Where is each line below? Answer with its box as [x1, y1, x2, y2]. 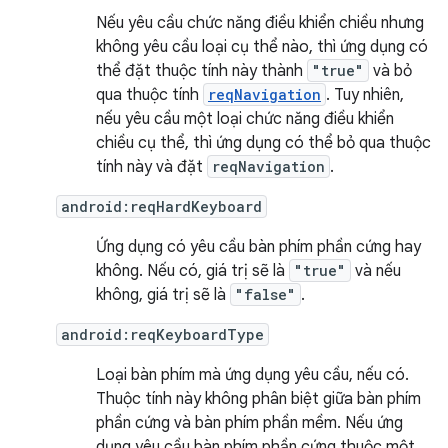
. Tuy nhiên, [326, 85, 404, 105]
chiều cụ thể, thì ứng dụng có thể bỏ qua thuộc [96, 133, 431, 153]
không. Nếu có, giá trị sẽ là [96, 261, 289, 281]
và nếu [351, 261, 401, 281]
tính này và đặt [96, 157, 207, 177]
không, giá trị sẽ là [96, 285, 230, 305]
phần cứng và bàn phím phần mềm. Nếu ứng [96, 413, 403, 433]
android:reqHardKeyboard [61, 197, 262, 216]
